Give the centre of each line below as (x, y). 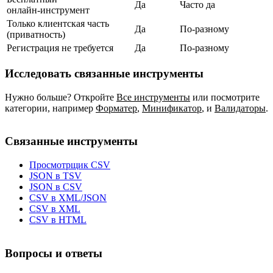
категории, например (49, 108)
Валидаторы (240, 108)
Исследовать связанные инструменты (104, 73)
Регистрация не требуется (60, 48)
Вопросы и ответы (54, 253)
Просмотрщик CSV (70, 165)
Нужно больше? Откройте (59, 97)
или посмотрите (226, 97)
